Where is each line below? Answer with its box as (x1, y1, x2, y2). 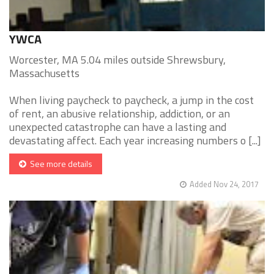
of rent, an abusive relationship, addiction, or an (9, 105, 230, 122)
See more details (26, 157, 92, 171)
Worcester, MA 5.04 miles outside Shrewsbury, (9, 51, 226, 68)
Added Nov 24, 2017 (190, 178, 259, 191)
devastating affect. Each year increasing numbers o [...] (9, 132, 261, 149)
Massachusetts (9, 65, 80, 82)
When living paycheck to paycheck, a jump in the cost (9, 92, 254, 109)
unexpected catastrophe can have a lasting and (9, 119, 226, 136)
